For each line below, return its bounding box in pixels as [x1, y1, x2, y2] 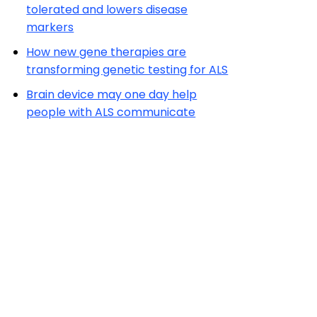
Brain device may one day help [26, 86, 197, 103]
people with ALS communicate [26, 104, 196, 120]
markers [26, 19, 74, 35]
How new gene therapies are [26, 44, 187, 60]
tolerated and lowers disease [26, 1, 188, 18]
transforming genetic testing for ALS [26, 62, 229, 78]
